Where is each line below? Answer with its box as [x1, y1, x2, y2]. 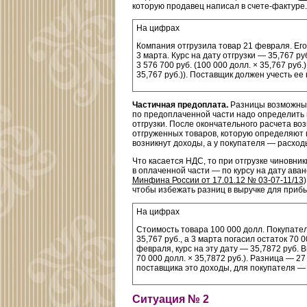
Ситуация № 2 [132, 293, 209, 306]
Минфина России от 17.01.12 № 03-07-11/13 [132, 175, 304, 186]
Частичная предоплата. [132, 100, 228, 110]
